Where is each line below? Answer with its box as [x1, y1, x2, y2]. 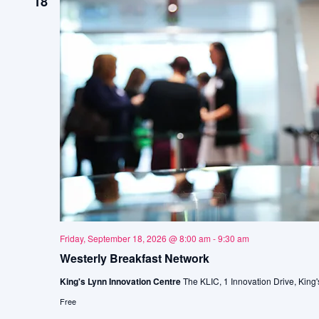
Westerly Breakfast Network [59, 250, 209, 266]
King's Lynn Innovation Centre [59, 275, 183, 288]
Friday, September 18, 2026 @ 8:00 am [59, 232, 211, 244]
